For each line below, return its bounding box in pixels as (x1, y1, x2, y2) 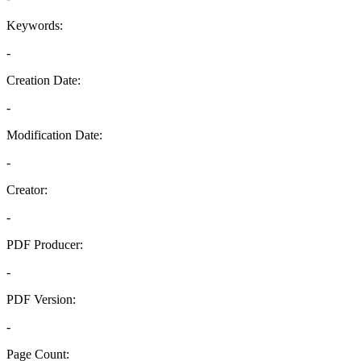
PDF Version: (6, 293, 76, 306)
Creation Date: (6, 73, 81, 87)
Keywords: (6, 19, 63, 32)
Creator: (6, 183, 48, 197)
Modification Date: (6, 128, 102, 142)
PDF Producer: (6, 238, 83, 251)
